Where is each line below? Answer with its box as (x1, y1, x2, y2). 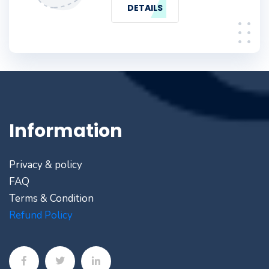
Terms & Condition (9, 192, 94, 205)
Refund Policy (9, 208, 73, 222)
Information (9, 118, 122, 144)
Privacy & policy (9, 158, 82, 172)
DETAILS (127, 2, 163, 14)
